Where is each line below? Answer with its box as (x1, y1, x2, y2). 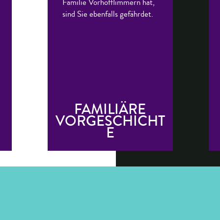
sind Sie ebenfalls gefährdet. (62, 8, 153, 20)
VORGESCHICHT (55, 111, 165, 132)
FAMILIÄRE (74, 99, 146, 120)
